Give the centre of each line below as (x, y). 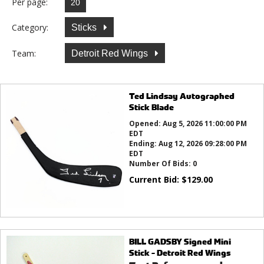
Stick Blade (151, 107)
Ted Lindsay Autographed (181, 96)
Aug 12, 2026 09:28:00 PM (202, 144)
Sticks (85, 27)
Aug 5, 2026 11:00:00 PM (204, 124)
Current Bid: (155, 180)
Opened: (146, 124)
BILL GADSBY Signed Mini (180, 242)
